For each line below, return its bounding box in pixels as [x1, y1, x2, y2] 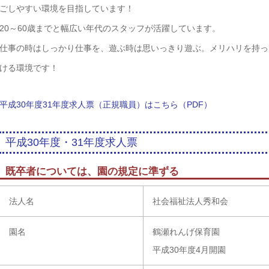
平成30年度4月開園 [153, 245, 226, 255]
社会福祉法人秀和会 [153, 196, 228, 206]
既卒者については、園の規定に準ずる [5, 166, 179, 177]
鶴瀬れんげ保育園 [153, 227, 220, 237]
